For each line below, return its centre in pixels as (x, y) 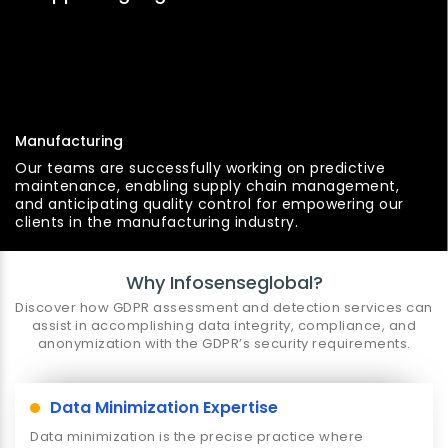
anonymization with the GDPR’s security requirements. (224, 344)
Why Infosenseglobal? (224, 283)
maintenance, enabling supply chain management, (207, 186)
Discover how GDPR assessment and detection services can (224, 308)
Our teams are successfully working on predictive (200, 168)
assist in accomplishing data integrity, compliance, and (224, 326)
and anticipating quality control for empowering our (209, 204)
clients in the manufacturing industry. (156, 222)
